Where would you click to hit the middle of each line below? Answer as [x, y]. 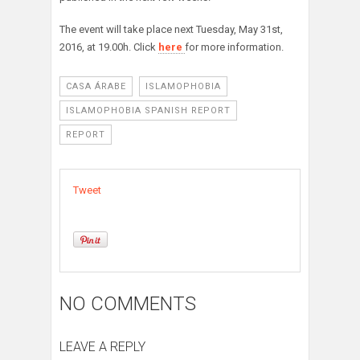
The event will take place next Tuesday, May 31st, [171, 30]
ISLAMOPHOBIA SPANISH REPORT [148, 111]
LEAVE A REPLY [102, 347]
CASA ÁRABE [96, 87]
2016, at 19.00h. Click [109, 47]
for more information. [234, 47]
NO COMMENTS [128, 304]
